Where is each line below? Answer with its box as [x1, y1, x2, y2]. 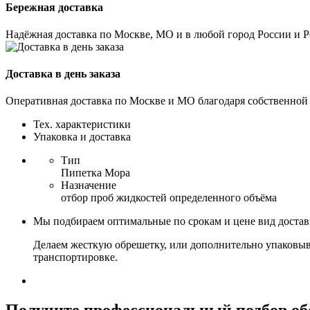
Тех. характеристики [33, 118, 131, 131]
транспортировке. [33, 251, 118, 264]
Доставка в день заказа [6, 68, 120, 80]
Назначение [61, 179, 116, 192]
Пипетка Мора [61, 167, 130, 179]
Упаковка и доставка [33, 131, 131, 143]
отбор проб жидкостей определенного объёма [61, 192, 277, 204]
